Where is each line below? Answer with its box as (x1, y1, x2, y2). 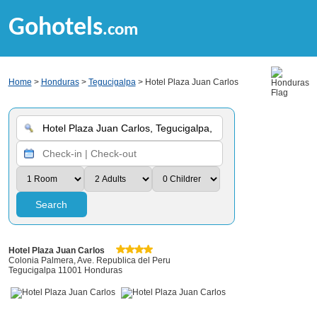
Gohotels (8, 16, 103, 41)
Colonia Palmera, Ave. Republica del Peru (8, 255, 171, 265)
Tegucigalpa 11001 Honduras (8, 265, 122, 275)
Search (35, 199, 67, 210)
